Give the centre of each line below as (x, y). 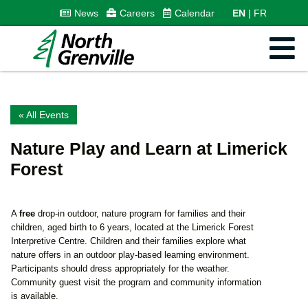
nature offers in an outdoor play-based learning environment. (130, 254)
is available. (35, 296)
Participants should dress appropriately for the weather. (120, 268)
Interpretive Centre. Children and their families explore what (129, 241)
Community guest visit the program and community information (136, 282)
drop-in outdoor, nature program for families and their (140, 213)
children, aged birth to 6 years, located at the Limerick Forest (132, 227)
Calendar (194, 13)
